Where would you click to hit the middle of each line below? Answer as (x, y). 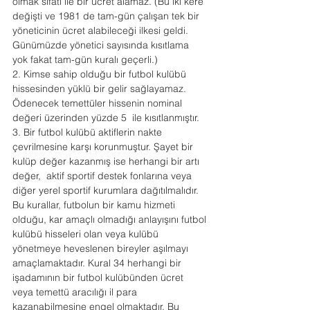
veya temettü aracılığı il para (76, 292)
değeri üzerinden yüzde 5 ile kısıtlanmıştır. (106, 118)
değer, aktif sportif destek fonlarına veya (103, 176)
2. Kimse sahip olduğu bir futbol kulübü (101, 74)
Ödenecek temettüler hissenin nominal (99, 103)
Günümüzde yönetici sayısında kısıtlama (102, 45)
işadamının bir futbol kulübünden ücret (99, 277)
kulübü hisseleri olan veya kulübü (87, 234)
